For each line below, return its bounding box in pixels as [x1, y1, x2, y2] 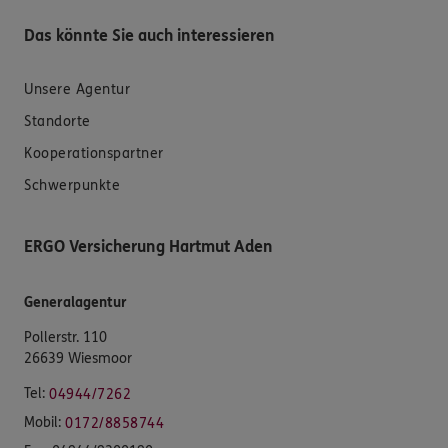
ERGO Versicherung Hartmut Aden [24, 237, 273, 257]
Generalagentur [24, 294, 127, 312]
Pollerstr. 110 [24, 329, 107, 347]
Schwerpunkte [24, 177, 120, 195]
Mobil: [24, 414, 61, 432]
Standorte [24, 113, 91, 131]
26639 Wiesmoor [24, 350, 132, 368]
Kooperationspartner [24, 145, 164, 163]
